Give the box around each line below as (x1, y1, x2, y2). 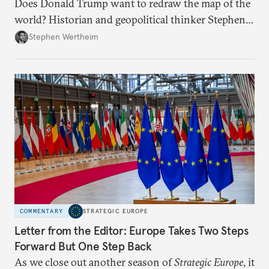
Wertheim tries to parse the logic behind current (14, 28, 235, 43)
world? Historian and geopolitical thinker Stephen (14, 12, 246, 26)
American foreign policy (14, 44, 126, 59)
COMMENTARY (20, 207, 63, 216)
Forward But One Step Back (14, 239, 152, 254)
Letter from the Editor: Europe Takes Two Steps (14, 223, 249, 238)
